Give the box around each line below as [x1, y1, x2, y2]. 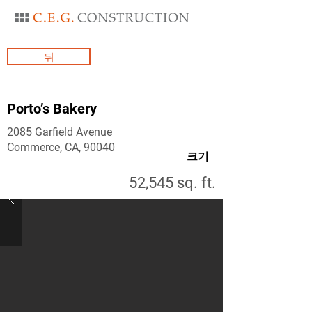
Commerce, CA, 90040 [7, 141, 115, 154]
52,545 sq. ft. [129, 174, 216, 192]
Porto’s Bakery [7, 100, 97, 117]
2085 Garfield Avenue [7, 125, 112, 139]
